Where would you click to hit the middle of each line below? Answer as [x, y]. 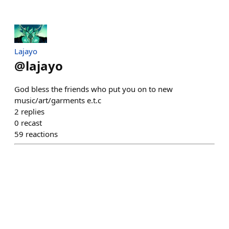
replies [33, 111]
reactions [42, 134]
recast [31, 123]
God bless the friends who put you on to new [94, 89]
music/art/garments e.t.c [58, 100]
